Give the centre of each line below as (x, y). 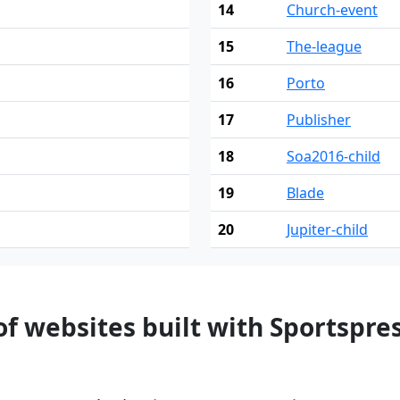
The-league (324, 47)
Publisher (319, 120)
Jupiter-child (327, 230)
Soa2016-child (333, 157)
